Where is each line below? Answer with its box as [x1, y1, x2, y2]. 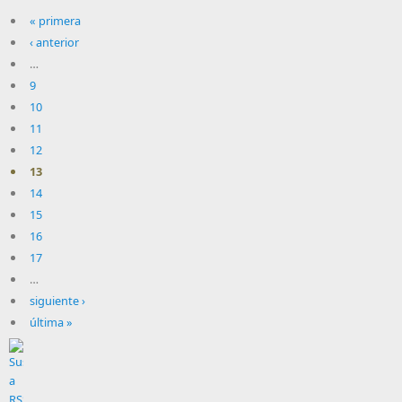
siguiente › [29, 293, 85, 309]
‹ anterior [29, 34, 79, 50]
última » [29, 314, 73, 330]
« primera [29, 13, 81, 29]
